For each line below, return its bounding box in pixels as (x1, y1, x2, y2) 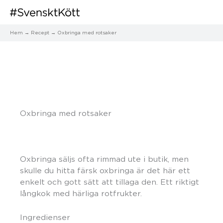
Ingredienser (20, 213, 70, 222)
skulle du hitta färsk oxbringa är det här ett (20, 166, 190, 175)
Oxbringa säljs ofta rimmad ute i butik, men (20, 154, 189, 163)
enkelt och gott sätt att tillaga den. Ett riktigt (20, 177, 199, 186)
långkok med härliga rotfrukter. (20, 189, 144, 198)
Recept (31, 29, 49, 35)
